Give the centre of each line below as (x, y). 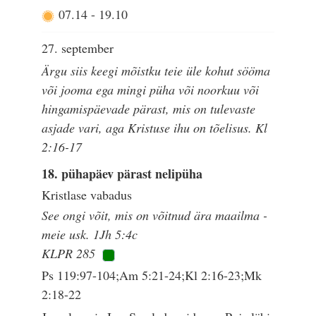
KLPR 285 (69, 254)
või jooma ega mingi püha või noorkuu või (151, 89)
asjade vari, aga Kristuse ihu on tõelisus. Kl (155, 127)
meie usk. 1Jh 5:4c (90, 235)
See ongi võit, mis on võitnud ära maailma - (155, 215)
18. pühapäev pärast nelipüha (122, 173)
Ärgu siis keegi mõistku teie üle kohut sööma (156, 70)
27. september (78, 48)
